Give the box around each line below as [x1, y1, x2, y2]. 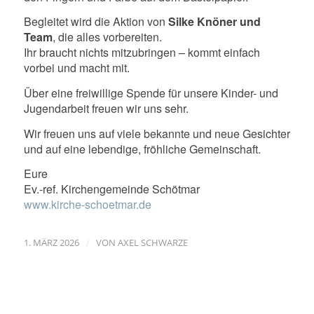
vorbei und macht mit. [23, 60, 130, 76]
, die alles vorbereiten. [52, 29, 162, 46]
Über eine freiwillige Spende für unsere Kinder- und [23, 85, 278, 101]
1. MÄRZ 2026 [23, 235, 79, 249]
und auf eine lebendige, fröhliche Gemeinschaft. [23, 140, 261, 157]
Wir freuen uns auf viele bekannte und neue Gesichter [23, 125, 290, 142]
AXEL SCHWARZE [117, 235, 188, 249]
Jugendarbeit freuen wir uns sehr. [23, 100, 189, 116]
